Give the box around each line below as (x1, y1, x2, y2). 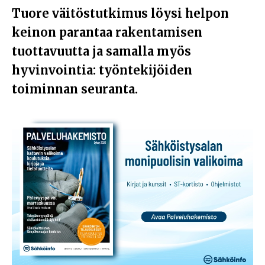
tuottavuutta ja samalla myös (12, 44, 191, 59)
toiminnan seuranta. (12, 82, 138, 97)
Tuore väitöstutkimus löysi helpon (12, 6, 229, 21)
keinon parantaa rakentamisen (12, 25, 202, 40)
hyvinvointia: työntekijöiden (12, 63, 192, 78)
